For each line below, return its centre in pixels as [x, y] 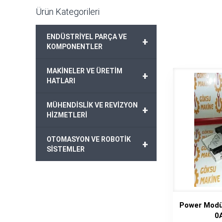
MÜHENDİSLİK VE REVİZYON [92, 105]
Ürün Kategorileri [68, 12]
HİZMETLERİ [67, 115]
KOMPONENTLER [75, 47]
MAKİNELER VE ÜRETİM [84, 71]
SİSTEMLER [66, 149]
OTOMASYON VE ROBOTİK [89, 139]
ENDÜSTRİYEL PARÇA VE [87, 37]
